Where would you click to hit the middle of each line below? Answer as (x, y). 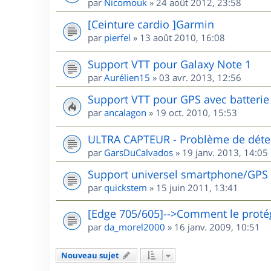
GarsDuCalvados (139, 152)
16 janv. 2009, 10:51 (217, 227)
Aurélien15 (127, 77)
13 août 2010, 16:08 (182, 37)
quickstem (126, 187)
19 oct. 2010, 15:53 (196, 112)
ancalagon (125, 112)
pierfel (117, 37)
